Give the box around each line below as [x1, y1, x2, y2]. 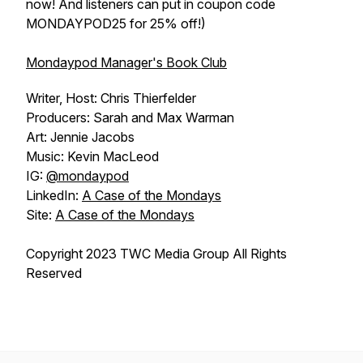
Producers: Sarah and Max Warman [26, 109, 234, 126]
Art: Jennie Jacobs [26, 129, 135, 145]
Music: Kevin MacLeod [26, 148, 159, 164]
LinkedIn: [26, 187, 82, 203]
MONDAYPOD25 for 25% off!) [26, 15, 206, 32]
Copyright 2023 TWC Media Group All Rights [26, 246, 287, 262]
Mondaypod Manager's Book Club [26, 54, 227, 70]
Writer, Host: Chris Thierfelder [26, 90, 196, 106]
